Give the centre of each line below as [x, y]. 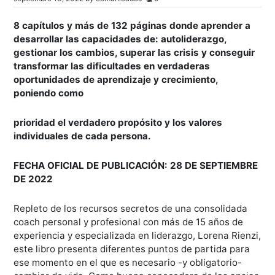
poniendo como [49, 93]
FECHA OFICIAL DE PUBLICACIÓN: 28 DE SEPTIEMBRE [136, 165]
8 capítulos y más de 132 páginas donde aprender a [132, 25]
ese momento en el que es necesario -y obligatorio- [128, 262]
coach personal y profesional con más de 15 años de [129, 222]
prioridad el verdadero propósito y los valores [118, 122]
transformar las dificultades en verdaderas [112, 66]
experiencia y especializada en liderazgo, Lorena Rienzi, [137, 235]
